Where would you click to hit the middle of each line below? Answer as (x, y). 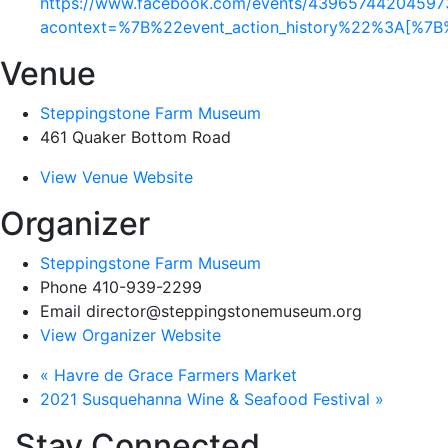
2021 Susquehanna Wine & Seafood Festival (207, 399)
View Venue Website (116, 177)
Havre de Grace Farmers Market (173, 375)
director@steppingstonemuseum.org (224, 311)
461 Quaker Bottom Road (135, 137)
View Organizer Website (130, 335)
